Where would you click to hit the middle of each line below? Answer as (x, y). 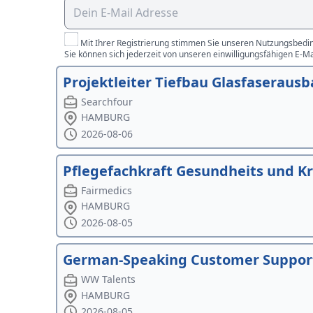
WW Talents (109, 279)
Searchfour (107, 101)
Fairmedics (107, 190)
